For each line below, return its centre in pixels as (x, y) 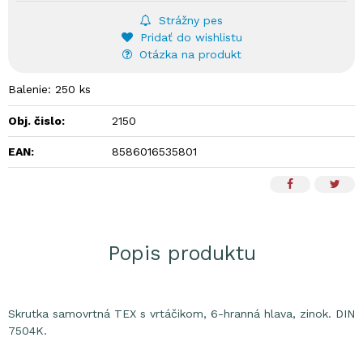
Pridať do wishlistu (189, 37)
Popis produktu (181, 253)
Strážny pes (189, 20)
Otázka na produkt (188, 54)
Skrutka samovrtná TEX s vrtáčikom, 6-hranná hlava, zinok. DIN (181, 314)
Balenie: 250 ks (49, 89)
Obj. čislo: (36, 121)
